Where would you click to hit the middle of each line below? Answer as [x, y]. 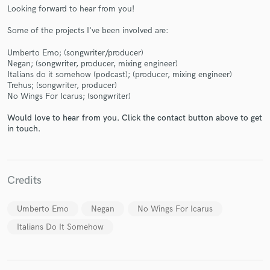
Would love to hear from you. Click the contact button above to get [135, 118]
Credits [24, 180]
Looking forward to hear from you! [71, 8]
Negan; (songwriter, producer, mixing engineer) [93, 63]
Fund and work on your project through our [135, 84]
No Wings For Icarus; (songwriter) [69, 96]
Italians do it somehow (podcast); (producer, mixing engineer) [120, 74]
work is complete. [135, 108]
